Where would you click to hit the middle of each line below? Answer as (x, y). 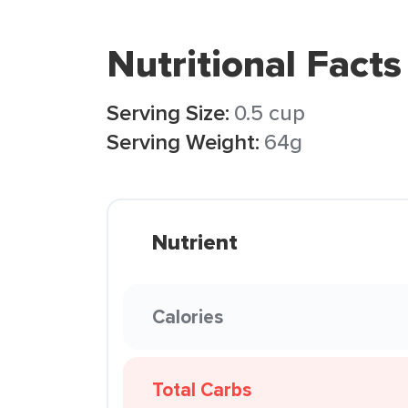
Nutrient (195, 242)
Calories (188, 316)
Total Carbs (202, 389)
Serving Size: (168, 112)
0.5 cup (270, 112)
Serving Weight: (183, 142)
